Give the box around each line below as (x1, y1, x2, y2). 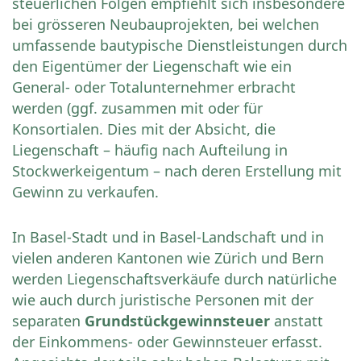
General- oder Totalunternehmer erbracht (12, 77, 296, 98)
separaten (12, 311, 85, 331)
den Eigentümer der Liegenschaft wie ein (12, 56, 292, 77)
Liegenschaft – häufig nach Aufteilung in (12, 140, 288, 160)
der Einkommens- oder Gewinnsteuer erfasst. (12, 332, 322, 352)
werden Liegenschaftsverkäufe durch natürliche (12, 269, 337, 289)
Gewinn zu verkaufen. (12, 182, 159, 202)
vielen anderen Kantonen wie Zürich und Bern (12, 248, 324, 268)
